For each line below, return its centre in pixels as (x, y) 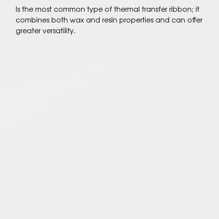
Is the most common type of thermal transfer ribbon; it (107, 9)
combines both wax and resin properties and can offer (109, 20)
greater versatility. (45, 31)
